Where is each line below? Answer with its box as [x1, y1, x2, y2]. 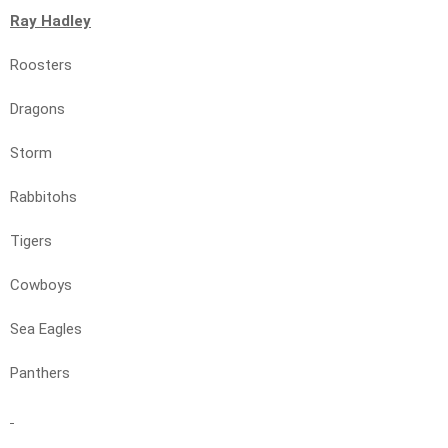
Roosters [10, 56, 72, 75]
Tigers [10, 232, 52, 251]
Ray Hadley [10, 12, 91, 31]
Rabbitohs [10, 188, 77, 207]
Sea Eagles [10, 320, 82, 339]
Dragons [10, 100, 65, 119]
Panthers [10, 364, 70, 383]
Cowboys [10, 276, 72, 295]
